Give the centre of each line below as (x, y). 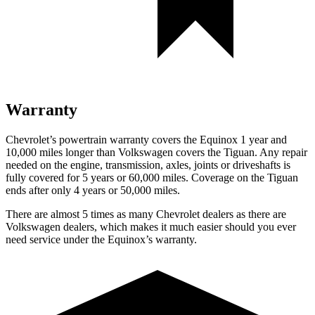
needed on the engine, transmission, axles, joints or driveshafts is (148, 165)
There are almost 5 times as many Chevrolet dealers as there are (146, 214)
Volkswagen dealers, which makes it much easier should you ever (151, 226)
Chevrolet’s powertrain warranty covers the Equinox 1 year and (146, 139)
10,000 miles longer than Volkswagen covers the (115, 152)
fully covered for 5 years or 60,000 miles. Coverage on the (136, 177)
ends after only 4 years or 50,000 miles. (93, 190)
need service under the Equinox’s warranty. (101, 239)
